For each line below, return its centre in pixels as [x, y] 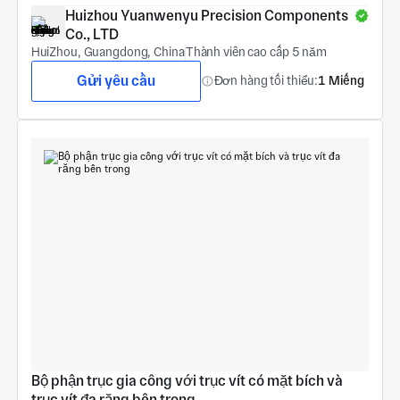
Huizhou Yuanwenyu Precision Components [206, 16]
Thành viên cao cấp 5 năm [256, 52]
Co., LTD [92, 35]
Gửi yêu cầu [116, 80]
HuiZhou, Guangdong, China [108, 52]
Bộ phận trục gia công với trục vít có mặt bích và [187, 380]
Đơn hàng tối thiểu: [266, 81]
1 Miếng [342, 81]
